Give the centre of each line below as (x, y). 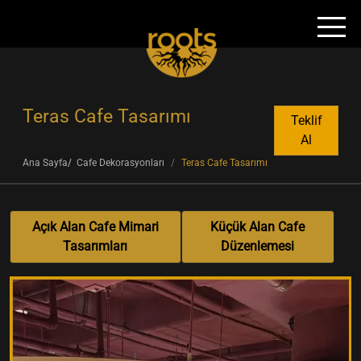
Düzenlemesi (258, 246)
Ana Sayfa (45, 163)
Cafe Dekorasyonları (120, 163)
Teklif (306, 120)
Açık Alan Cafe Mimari (95, 226)
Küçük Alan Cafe (258, 226)
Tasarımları (95, 246)
